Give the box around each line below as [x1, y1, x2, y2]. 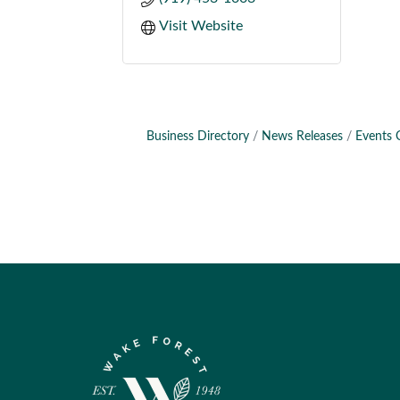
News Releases [262, 130, 343, 143]
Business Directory [146, 130, 249, 143]
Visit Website [159, 19, 243, 33]
